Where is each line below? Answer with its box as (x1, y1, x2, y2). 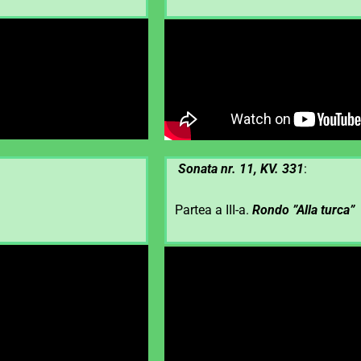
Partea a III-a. (175, 202, 252, 218)
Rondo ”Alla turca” (252, 202, 355, 218)
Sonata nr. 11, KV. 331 (178, 160, 304, 176)
